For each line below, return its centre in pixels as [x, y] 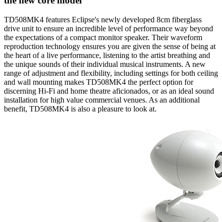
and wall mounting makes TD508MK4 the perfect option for [99, 82]
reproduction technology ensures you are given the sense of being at [110, 47]
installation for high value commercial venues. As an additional [102, 100]
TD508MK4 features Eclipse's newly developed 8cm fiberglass [103, 20]
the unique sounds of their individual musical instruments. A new [105, 64]
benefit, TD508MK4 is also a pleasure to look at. [80, 109]
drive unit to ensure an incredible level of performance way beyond [109, 29]
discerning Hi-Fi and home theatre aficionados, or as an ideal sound [109, 91]
